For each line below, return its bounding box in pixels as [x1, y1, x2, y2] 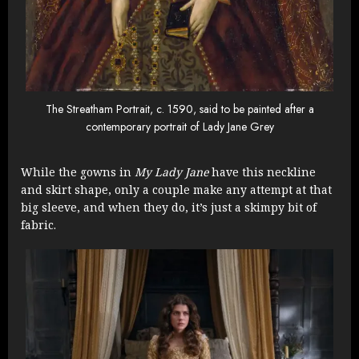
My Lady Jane [135, 164, 208, 180]
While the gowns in [21, 164, 135, 180]
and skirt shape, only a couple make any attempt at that [21, 182, 332, 198]
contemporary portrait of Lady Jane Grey [85, 118, 274, 135]
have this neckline [208, 164, 316, 180]
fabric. [21, 217, 56, 233]
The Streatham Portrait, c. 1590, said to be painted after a [45, 100, 314, 117]
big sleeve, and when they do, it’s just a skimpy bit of [21, 200, 317, 216]
